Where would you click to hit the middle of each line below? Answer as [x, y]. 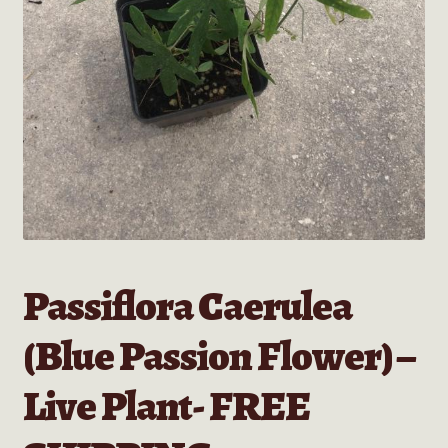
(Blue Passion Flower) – [218, 356]
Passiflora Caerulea [187, 306]
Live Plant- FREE [166, 406]
